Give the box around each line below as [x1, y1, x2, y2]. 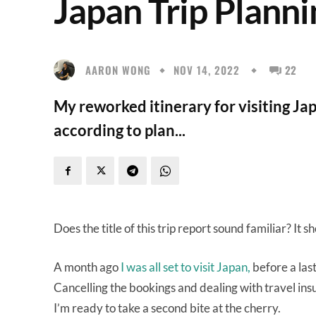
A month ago [54, 260, 121, 274]
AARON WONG [85, 61, 151, 78]
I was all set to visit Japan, [121, 260, 250, 274]
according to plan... [54, 121, 186, 140]
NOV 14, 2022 [174, 62, 240, 78]
